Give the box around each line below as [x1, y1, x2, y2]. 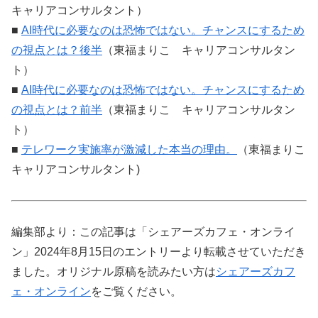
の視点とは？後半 [11, 44, 102, 57]
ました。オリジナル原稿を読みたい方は [11, 265, 216, 278]
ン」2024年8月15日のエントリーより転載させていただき [11, 245, 306, 258]
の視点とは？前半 [11, 104, 102, 116]
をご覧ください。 [91, 285, 182, 297]
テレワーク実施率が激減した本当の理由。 [21, 143, 237, 156]
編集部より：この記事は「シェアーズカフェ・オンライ [11, 225, 295, 238]
